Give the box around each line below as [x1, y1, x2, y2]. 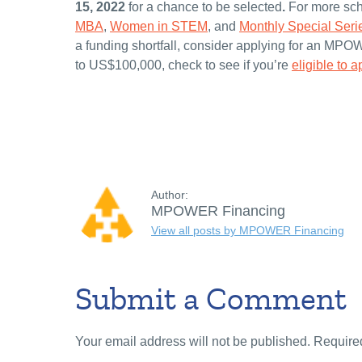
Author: [151, 188, 188, 202]
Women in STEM [110, 19, 208, 34]
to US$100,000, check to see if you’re [75, 58, 292, 73]
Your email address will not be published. [75, 335, 310, 349]
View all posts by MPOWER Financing [151, 223, 344, 237]
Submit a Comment [75, 281, 347, 318]
